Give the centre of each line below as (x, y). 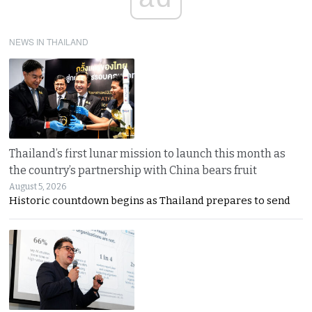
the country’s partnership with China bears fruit (133, 170)
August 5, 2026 (38, 186)
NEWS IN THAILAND (49, 41)
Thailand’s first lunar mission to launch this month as (148, 153)
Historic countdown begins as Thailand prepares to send (150, 200)
